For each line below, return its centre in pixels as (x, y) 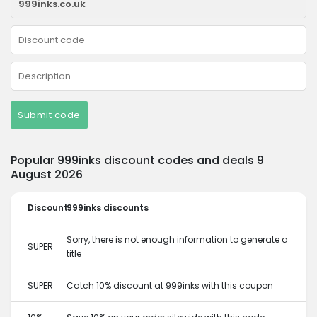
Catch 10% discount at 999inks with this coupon (170, 286)
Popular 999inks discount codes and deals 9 (137, 160)
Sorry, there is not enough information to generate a (177, 240)
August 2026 (47, 174)
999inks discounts (108, 208)
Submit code (49, 115)
